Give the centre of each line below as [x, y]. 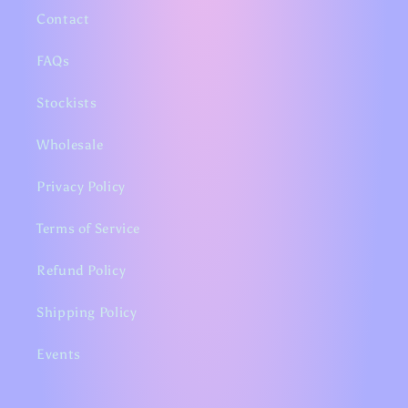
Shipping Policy [87, 312]
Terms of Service [89, 228]
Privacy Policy [81, 186]
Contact [63, 19]
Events [59, 354]
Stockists [67, 102]
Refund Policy [82, 270]
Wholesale [70, 144]
